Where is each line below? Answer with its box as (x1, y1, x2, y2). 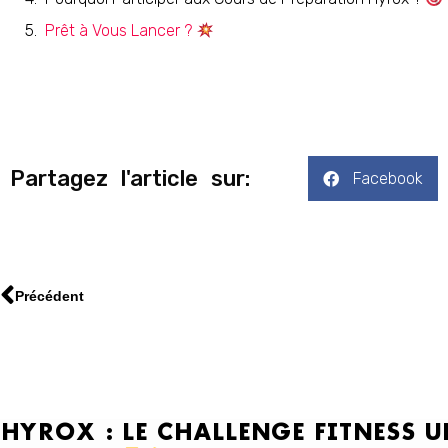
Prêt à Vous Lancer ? (45, 21, 196, 41)
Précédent (15, 287, 84, 304)
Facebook (353, 168, 423, 188)
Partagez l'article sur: (10, 164, 250, 192)
